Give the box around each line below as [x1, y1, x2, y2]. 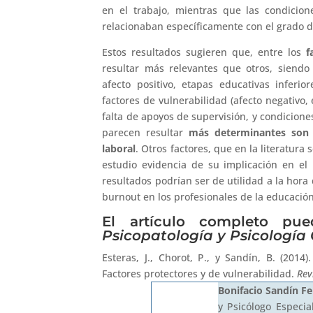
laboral [102, 141, 136, 155]
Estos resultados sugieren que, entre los [102, 45, 306, 59]
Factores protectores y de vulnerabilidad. [102, 266, 298, 280]
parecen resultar [102, 125, 189, 139]
